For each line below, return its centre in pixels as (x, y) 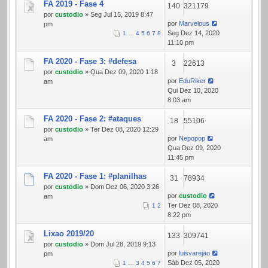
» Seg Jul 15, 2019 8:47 (118, 15)
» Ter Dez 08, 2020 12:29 (121, 130)
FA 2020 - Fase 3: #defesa (90, 62)
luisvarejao (194, 253)
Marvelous (194, 24)
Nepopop (192, 138)
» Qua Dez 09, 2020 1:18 (121, 72)
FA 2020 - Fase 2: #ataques (92, 119)
